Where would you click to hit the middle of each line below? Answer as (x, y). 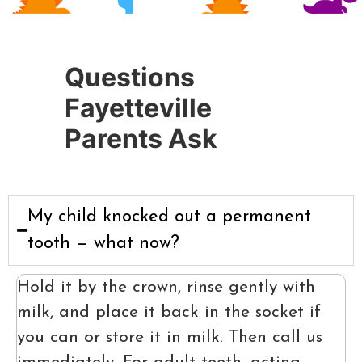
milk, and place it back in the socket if (169, 313)
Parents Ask (141, 139)
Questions (130, 78)
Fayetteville (138, 108)
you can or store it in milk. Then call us (170, 338)
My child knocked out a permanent (169, 217)
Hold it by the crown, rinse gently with (166, 288)
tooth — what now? (103, 244)
